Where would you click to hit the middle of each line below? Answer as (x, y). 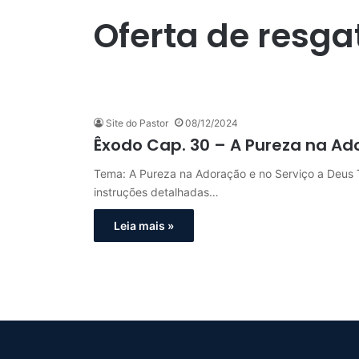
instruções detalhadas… (156, 192)
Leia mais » (144, 226)
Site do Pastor (137, 123)
